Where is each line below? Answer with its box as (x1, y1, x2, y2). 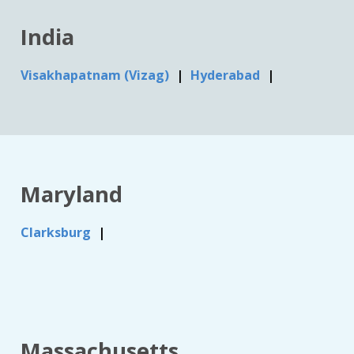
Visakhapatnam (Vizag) (21, 66, 173, 85)
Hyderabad (190, 66, 264, 85)
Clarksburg (21, 223, 95, 241)
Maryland (21, 179, 123, 209)
